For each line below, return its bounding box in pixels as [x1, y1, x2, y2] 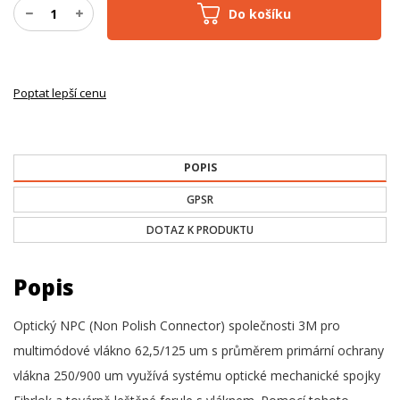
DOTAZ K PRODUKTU [146, 222, 254, 237]
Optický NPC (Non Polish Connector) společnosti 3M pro [13, 317, 340, 334]
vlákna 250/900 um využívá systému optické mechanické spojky [13, 367, 380, 384]
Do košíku [237, 4, 291, 22]
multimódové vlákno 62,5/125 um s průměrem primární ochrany [13, 342, 384, 359]
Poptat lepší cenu [13, 85, 106, 101]
